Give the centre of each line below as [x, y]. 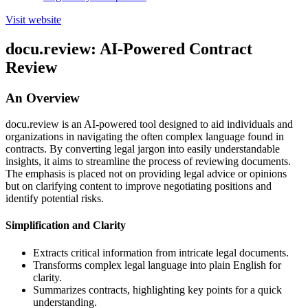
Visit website [33, 19]
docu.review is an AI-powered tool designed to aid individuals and [149, 124]
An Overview [43, 98]
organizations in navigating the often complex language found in [145, 137]
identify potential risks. [55, 199]
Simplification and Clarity [66, 225]
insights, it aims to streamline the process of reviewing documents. [148, 162]
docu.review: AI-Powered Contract [129, 48]
